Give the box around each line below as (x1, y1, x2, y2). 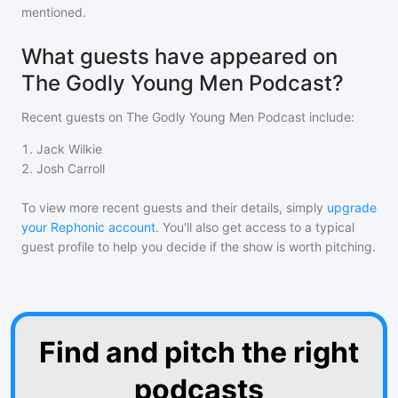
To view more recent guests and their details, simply (21, 200, 323, 215)
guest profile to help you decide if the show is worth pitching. (21, 239, 376, 254)
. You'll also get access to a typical (155, 219, 354, 235)
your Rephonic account (21, 219, 155, 235)
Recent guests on (21, 109, 126, 124)
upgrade (327, 200, 377, 215)
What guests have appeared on (21, 44, 338, 69)
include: (306, 109, 354, 124)
